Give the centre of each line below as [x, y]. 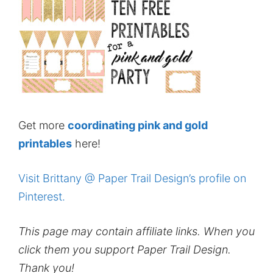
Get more [43, 125]
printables [45, 143]
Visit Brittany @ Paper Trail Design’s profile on [132, 178]
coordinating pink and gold [138, 125]
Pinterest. [42, 196]
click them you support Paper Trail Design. [125, 249]
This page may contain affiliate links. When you [136, 231]
